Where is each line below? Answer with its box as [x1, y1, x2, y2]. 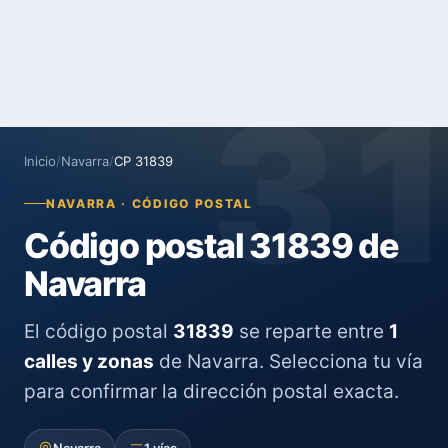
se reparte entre [234, 320, 389, 343]
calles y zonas [24, 350, 154, 373]
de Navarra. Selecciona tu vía [154, 350, 423, 373]
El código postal [24, 320, 173, 343]
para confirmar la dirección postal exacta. [24, 380, 399, 403]
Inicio [24, 153, 56, 169]
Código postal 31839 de [24, 225, 399, 266]
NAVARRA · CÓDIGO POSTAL [46, 196, 253, 211]
